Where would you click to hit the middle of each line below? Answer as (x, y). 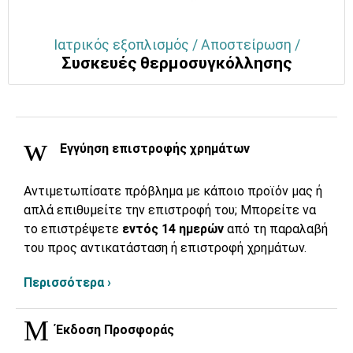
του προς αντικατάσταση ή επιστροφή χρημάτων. (165, 247)
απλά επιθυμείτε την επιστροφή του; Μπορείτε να (170, 210)
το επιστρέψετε (73, 229)
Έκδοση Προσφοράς (113, 330)
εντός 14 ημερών (175, 229)
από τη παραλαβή (277, 229)
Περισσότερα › (67, 282)
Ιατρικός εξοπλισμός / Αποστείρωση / (176, 45)
